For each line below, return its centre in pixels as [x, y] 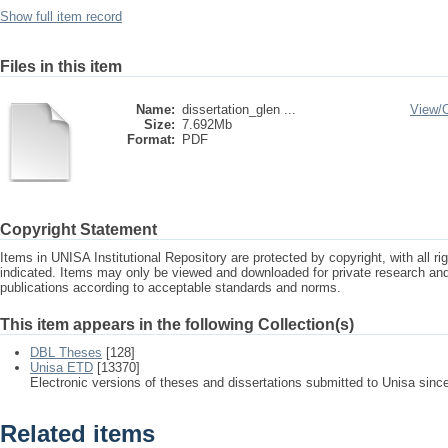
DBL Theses [66, 352]
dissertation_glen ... [239, 109]
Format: [151, 139]
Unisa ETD [61, 367]
